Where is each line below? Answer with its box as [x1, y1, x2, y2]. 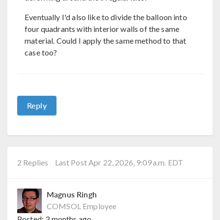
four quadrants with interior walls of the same [25, 24, 180, 33]
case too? [25, 47, 57, 57]
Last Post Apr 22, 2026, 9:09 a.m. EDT [55, 158, 184, 167]
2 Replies [17, 158, 49, 167]
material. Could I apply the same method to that [25, 35, 187, 45]
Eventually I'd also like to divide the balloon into [25, 12, 187, 22]
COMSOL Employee [47, 201, 117, 211]
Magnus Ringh [47, 189, 97, 200]
